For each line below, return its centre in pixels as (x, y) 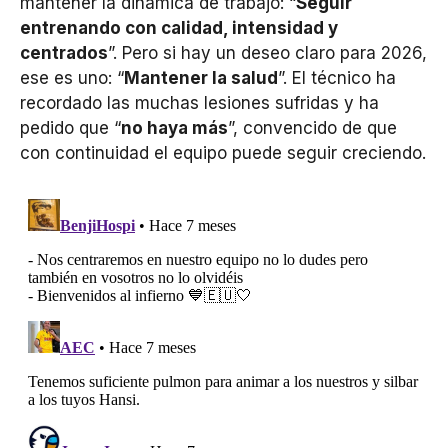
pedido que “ (70, 127)
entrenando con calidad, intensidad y (179, 27)
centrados (64, 52)
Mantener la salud (201, 77)
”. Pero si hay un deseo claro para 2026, (267, 52)
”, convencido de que (312, 127)
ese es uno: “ (72, 77)
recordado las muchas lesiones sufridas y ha (199, 102)
